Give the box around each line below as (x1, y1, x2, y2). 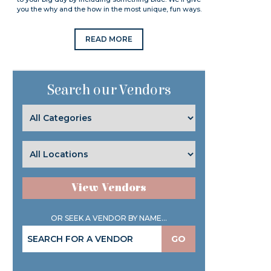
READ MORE (85, 34, 133, 44)
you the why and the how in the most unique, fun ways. (16, 5, 201, 13)
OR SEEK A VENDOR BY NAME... (51, 214, 168, 223)
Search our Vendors (47, 82, 171, 99)
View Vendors (71, 181, 147, 194)
